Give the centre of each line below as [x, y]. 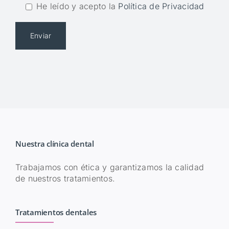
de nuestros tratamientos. [65, 178]
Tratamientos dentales [56, 212]
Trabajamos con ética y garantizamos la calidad [110, 167]
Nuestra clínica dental [55, 143]
